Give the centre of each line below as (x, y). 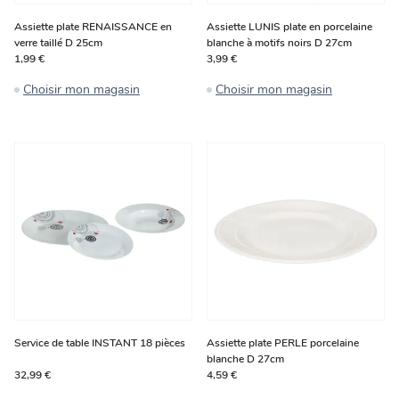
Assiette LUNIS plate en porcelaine (289, 27)
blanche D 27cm (245, 359)
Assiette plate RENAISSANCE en (93, 27)
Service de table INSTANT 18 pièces (100, 343)
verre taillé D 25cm (58, 43)
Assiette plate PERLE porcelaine (283, 343)
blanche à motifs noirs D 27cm (279, 43)
